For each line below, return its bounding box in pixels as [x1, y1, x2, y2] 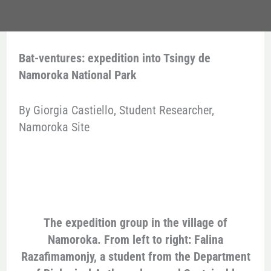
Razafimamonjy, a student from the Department [21, 249, 250, 264]
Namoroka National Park [18, 68, 137, 83]
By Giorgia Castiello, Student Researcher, [18, 103, 214, 118]
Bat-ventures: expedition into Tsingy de [18, 51, 211, 66]
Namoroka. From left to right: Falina [48, 232, 223, 247]
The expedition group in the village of [44, 215, 227, 230]
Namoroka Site [18, 120, 90, 135]
